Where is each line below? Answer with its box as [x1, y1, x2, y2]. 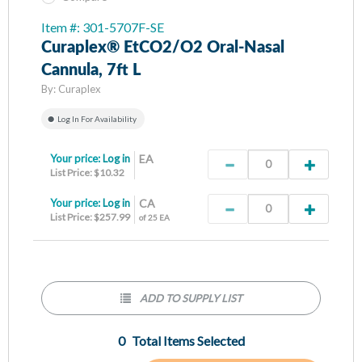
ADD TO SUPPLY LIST [139, 291, 242, 305]
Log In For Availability [57, 113, 137, 124]
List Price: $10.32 [50, 166, 124, 179]
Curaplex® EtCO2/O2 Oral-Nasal [41, 39, 284, 56]
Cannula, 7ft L [41, 61, 141, 78]
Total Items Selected [131, 332, 245, 348]
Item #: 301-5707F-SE [41, 19, 164, 35]
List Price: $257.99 [50, 210, 130, 223]
